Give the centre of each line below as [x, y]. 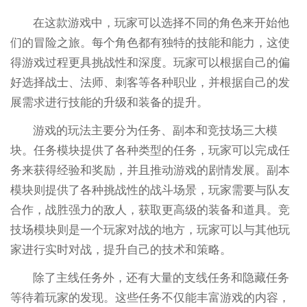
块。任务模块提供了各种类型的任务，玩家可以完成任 [150, 150]
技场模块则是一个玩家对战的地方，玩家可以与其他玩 [150, 230]
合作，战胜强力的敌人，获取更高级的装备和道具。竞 [150, 210]
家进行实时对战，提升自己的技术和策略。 [121, 249]
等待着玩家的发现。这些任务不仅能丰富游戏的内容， [150, 297]
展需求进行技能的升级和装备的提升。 [109, 102]
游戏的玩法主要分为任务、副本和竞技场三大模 [156, 130]
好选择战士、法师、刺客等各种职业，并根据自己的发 [150, 82]
